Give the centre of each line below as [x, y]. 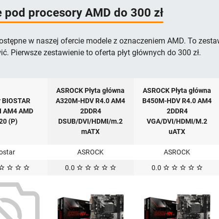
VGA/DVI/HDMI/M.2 [177, 121]
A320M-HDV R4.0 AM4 [90, 101]
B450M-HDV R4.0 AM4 [177, 101]
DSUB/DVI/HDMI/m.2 [90, 121]
